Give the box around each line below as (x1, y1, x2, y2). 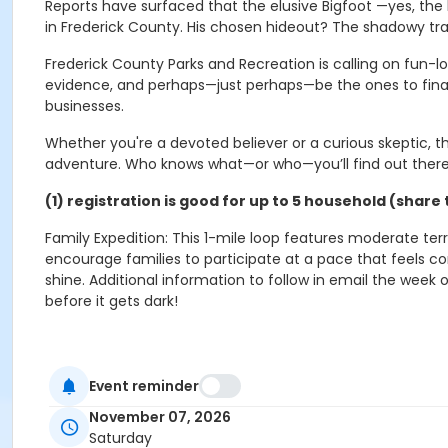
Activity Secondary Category (45, 386, 233, 402)
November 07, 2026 (89, 407, 231, 428)
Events (45, 416, 91, 436)
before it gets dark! (45, 291, 178, 311)
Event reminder (89, 375, 199, 396)
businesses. (45, 96, 124, 116)
